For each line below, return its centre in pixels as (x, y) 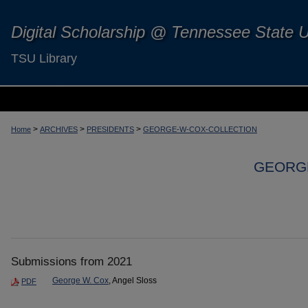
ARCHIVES (59, 129)
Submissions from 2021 (71, 261)
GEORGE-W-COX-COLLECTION (200, 129)
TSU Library (44, 58)
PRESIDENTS (110, 129)
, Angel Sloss (133, 280)
